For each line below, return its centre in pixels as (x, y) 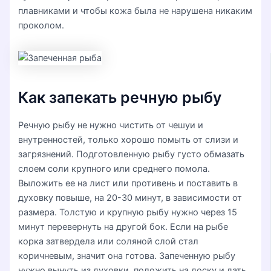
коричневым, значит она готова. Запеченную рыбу (127, 256)
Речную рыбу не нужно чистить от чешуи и (111, 125)
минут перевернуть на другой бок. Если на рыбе (123, 227)
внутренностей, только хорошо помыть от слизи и (129, 139)
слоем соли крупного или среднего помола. (114, 168)
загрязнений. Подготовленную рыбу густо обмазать (132, 154)
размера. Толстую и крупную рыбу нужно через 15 (128, 212)
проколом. (41, 26)
